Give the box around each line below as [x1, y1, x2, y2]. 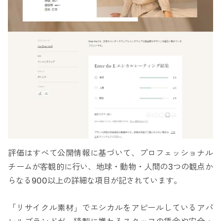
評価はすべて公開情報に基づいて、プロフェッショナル [8, 147, 213, 159]
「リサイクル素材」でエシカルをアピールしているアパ [8, 202, 213, 214]
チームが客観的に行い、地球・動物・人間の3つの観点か [8, 161, 213, 173]
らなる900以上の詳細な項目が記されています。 [8, 175, 182, 187]
